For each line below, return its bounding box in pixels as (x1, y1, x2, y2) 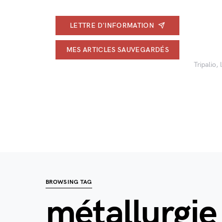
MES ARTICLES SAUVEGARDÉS (66, 45, 169, 54)
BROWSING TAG (46, 178, 92, 186)
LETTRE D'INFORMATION (70, 21, 155, 30)
